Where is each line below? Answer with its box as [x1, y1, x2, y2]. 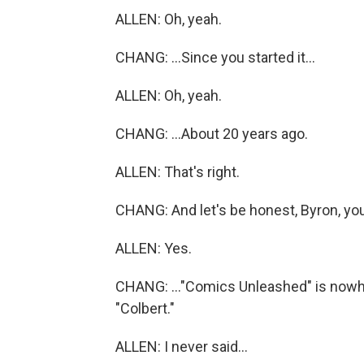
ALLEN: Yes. [115, 240, 192, 257]
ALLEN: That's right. [115, 163, 240, 180]
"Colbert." [115, 300, 175, 317]
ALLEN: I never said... [115, 338, 248, 355]
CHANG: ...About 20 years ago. [115, 125, 308, 142]
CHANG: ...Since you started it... [115, 49, 315, 66]
